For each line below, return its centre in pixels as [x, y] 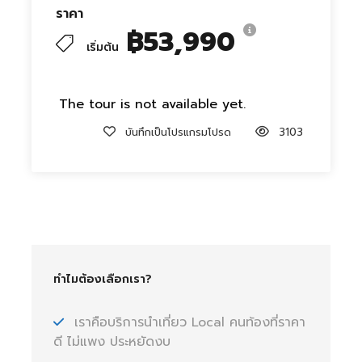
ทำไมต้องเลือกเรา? [103, 279]
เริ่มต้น [103, 47]
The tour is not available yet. [152, 104]
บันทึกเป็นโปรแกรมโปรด [178, 132]
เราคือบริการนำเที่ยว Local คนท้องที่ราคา [190, 322]
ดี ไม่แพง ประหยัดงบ [112, 342]
